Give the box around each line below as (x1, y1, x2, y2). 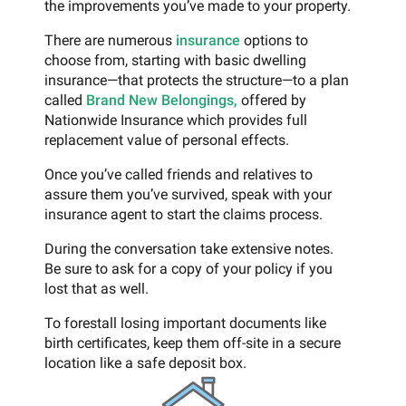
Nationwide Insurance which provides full (44, 111, 307, 130)
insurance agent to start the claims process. (44, 206, 323, 224)
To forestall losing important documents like (44, 314, 326, 333)
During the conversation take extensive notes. (44, 240, 333, 258)
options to (240, 32, 308, 50)
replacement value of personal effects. (44, 131, 289, 150)
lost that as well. (44, 280, 149, 298)
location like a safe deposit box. (44, 354, 246, 372)
